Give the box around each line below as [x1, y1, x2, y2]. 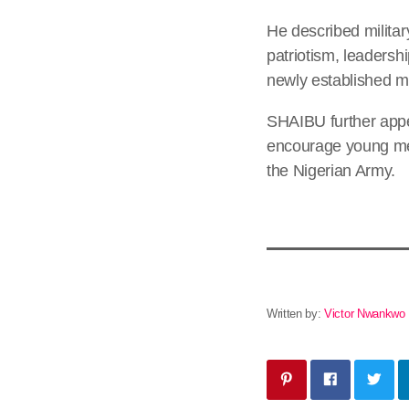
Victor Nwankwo [324, 306, 405, 320]
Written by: [267, 306, 325, 320]
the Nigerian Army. [267, 161, 396, 180]
